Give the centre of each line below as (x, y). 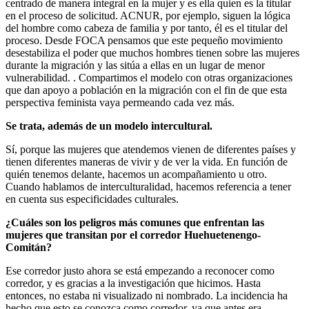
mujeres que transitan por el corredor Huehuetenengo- (133, 235)
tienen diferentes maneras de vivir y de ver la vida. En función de (147, 161)
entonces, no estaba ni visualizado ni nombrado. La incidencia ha (147, 295)
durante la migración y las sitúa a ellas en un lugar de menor (135, 65)
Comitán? (29, 247)
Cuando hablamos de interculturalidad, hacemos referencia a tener (148, 186)
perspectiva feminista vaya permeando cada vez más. (120, 102)
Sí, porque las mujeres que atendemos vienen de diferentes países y (151, 149)
